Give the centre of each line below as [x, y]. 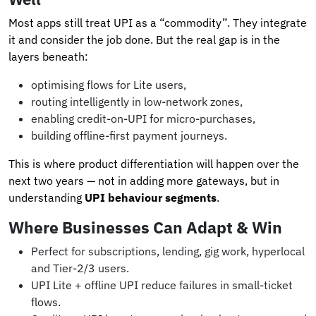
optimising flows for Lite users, [109, 84]
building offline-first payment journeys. [129, 135]
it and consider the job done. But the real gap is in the [144, 39]
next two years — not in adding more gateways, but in [144, 180]
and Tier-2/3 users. [80, 268]
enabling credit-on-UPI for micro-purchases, [143, 118]
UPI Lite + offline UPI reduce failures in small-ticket [162, 285]
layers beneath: [48, 56]
